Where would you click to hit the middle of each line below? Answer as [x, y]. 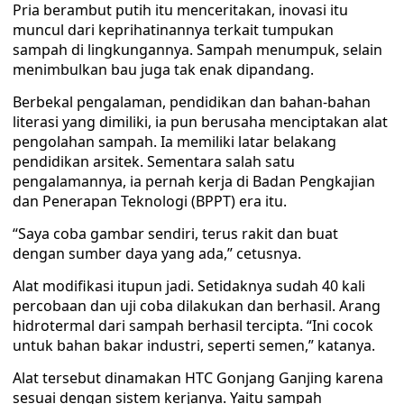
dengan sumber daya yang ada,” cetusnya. [157, 253]
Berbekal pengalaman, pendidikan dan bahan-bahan [192, 102]
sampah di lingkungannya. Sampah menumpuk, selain [197, 50]
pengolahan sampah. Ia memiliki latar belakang [174, 142]
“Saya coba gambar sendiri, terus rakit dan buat [175, 234]
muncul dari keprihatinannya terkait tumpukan [173, 30]
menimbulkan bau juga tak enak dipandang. [163, 69]
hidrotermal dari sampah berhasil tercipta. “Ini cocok [193, 326]
